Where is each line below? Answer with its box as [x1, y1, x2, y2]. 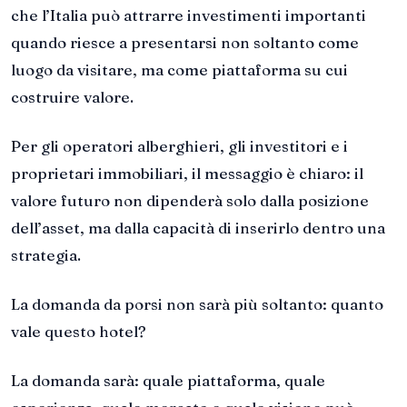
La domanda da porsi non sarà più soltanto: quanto [11, 293, 383, 313]
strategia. [11, 245, 81, 265]
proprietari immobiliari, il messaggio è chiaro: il [11, 164, 363, 184]
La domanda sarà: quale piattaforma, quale [11, 370, 325, 390]
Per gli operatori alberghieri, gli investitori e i [11, 136, 348, 156]
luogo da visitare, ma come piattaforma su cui [11, 60, 348, 80]
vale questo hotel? [11, 321, 146, 341]
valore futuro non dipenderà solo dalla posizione [11, 191, 369, 211]
